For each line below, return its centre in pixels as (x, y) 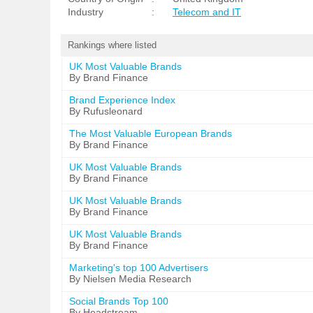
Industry (86, 12)
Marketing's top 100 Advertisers (139, 268)
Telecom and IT (207, 12)
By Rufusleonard (106, 111)
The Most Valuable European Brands (151, 133)
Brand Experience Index (122, 100)
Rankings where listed (112, 45)
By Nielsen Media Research (130, 279)
